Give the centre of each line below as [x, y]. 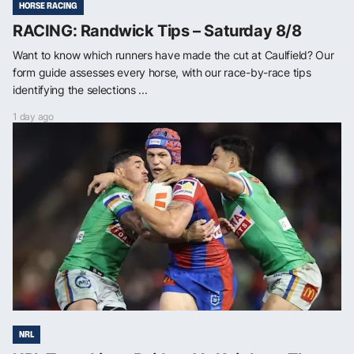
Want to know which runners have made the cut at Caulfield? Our [173, 55]
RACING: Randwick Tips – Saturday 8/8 [157, 31]
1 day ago [33, 117]
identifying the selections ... [80, 90]
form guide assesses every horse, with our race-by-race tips [162, 73]
